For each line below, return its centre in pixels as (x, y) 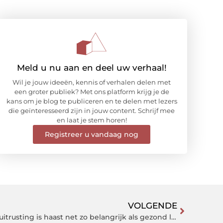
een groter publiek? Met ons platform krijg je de (92, 91)
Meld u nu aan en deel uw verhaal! (92, 67)
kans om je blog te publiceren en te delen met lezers (92, 101)
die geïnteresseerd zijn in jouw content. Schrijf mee (92, 110)
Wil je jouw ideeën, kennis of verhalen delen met (92, 82)
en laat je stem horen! (92, 120)
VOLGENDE (153, 205)
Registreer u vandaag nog (92, 134)
